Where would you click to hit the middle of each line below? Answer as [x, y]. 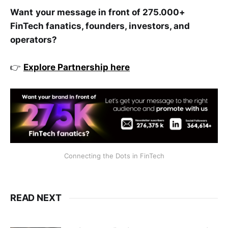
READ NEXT [36, 198]
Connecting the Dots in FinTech [114, 156]
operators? [34, 40]
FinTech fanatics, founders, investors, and [100, 26]
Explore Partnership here [77, 67]
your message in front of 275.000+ [110, 12]
